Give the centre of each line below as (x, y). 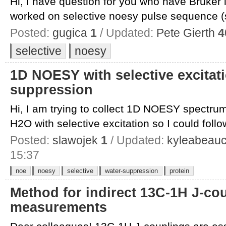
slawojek (75, 140)
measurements (59, 207)
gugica (70, 33)
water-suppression (131, 171)
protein (179, 171)
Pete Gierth (186, 33)
